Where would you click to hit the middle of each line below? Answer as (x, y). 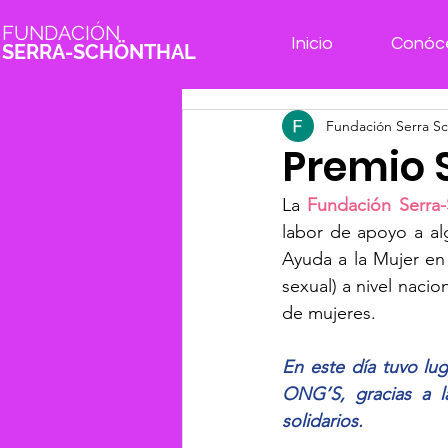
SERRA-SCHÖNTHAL (99, 52)
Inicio (312, 43)
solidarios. (322, 421)
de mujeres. (329, 313)
